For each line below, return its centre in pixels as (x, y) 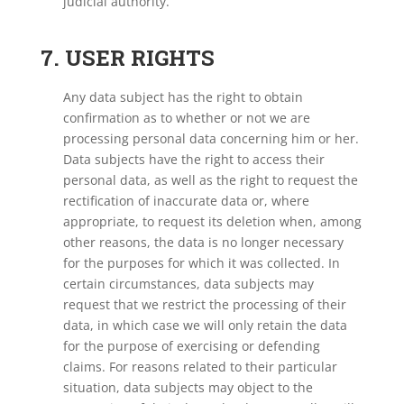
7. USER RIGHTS (127, 58)
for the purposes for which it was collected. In (201, 263)
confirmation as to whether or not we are (186, 118)
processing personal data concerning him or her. (211, 138)
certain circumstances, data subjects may (188, 284)
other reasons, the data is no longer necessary (203, 242)
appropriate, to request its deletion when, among (212, 221)
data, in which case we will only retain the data (205, 325)
